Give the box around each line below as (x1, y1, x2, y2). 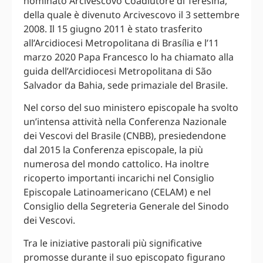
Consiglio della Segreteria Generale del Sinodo (23, 200, 229, 213)
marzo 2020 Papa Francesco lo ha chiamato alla (23, 50, 234, 64)
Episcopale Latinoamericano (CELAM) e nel (23, 186, 211, 199)
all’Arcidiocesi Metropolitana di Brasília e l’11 (23, 36, 219, 50)
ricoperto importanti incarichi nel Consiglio (23, 171, 214, 185)
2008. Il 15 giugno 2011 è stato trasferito (23, 22, 203, 36)
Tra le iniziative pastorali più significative (23, 236, 202, 249)
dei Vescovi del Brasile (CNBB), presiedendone (23, 129, 226, 143)
